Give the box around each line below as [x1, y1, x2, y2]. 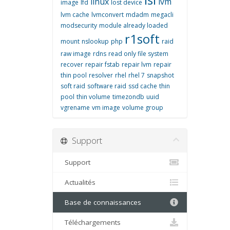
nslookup [82, 37, 109, 46]
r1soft [125, 30, 160, 47]
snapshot [147, 71, 174, 80]
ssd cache [128, 82, 157, 90]
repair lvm [122, 60, 151, 69]
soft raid [61, 82, 85, 90]
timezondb [112, 92, 144, 101]
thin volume [76, 92, 110, 101]
